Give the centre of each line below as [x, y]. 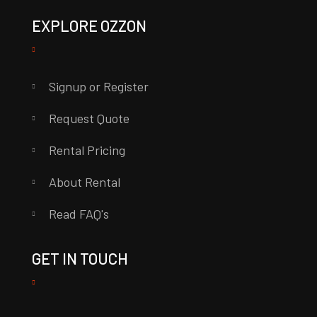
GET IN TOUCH [80, 259]
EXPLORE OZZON [89, 26]
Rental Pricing [87, 150]
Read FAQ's [79, 214]
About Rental [84, 182]
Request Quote [89, 119]
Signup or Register [98, 87]
